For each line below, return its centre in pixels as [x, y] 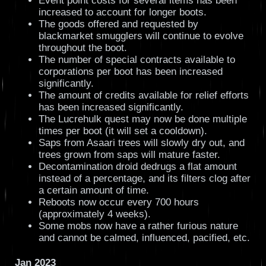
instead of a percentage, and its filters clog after [144, 178]
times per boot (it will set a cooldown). [123, 131]
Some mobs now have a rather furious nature [138, 226]
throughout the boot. [83, 47]
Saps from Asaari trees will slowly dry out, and [141, 142]
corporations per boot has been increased [130, 71]
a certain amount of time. [94, 190]
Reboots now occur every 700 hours [118, 202]
